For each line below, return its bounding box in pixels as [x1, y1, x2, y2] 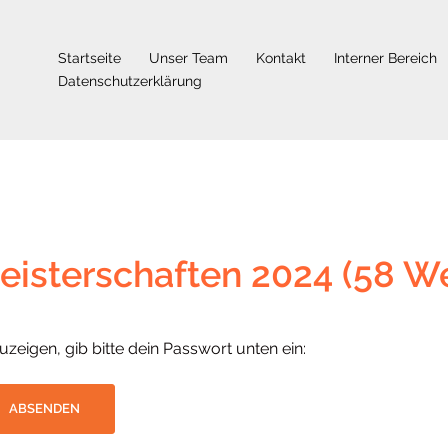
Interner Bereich [334, 50, 437, 66]
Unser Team [149, 50, 228, 66]
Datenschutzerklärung [58, 73, 202, 89]
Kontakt [256, 50, 306, 66]
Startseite [58, 50, 121, 66]
